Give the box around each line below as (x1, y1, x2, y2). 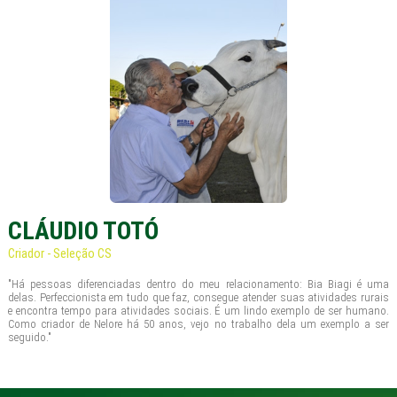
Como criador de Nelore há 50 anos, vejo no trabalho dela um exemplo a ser (7, 316, 390, 331)
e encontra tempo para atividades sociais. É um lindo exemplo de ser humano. (7, 303, 390, 317)
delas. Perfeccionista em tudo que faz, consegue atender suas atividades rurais (7, 290, 390, 304)
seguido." (7, 330, 51, 344)
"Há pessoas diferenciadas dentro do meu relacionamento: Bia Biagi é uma (7, 276, 390, 291)
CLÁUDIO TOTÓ (7, 215, 159, 245)
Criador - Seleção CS (7, 245, 112, 261)
